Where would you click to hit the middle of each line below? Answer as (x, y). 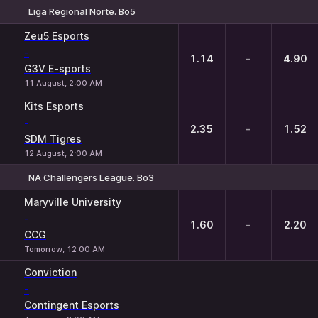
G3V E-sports (57, 68)
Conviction (50, 272)
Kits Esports (54, 106)
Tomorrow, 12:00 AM (65, 249)
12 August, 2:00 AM (63, 153)
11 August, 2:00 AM (63, 83)
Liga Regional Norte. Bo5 (82, 11)
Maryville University (73, 202)
